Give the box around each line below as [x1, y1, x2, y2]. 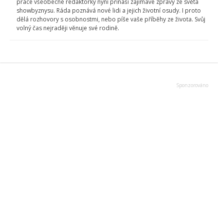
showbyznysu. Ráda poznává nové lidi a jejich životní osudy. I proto [17, 6, 201, 15]
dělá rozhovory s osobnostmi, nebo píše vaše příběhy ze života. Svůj [17, 15, 206, 24]
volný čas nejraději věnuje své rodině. [17, 24, 120, 33]
